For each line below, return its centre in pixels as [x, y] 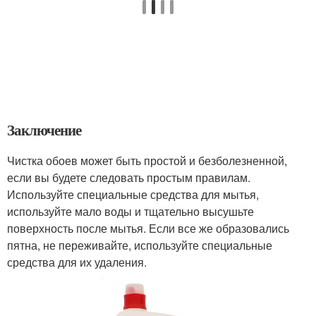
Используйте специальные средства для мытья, [133, 194]
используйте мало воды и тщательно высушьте [130, 211]
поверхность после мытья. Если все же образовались [148, 228]
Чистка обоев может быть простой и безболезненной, [147, 160]
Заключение [44, 130]
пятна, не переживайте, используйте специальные [140, 245]
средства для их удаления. [77, 262]
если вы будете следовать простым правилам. [129, 177]
